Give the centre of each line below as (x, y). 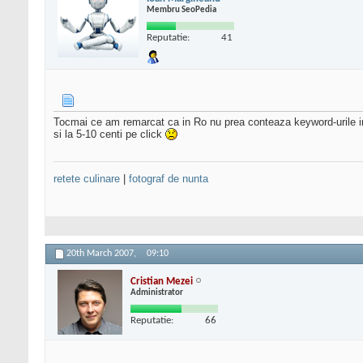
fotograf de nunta (169, 179)
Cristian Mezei (162, 281)
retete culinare (87, 179)
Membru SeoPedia (181, 10)
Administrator (157, 293)
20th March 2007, (102, 254)
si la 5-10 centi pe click (109, 135)
